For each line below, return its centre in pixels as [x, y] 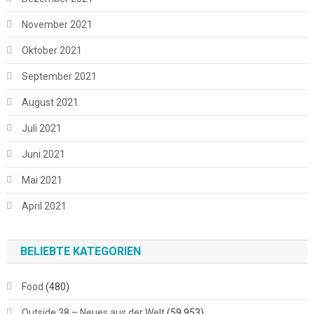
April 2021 [44, 206]
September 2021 [59, 76]
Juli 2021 [41, 128]
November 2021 [57, 24]
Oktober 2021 [52, 50]
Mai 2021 [42, 180]
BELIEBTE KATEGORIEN [80, 251]
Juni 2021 [43, 154]
